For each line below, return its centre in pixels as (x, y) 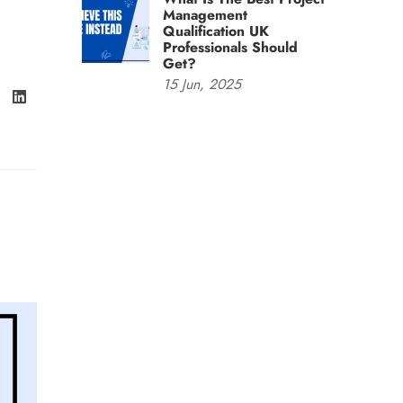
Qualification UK (216, 31)
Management (205, 15)
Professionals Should (230, 47)
